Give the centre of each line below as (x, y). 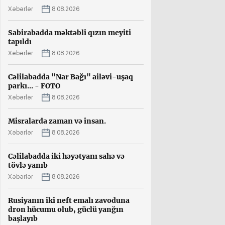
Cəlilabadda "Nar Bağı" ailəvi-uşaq (71, 77)
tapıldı (20, 41)
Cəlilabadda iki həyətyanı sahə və (66, 156)
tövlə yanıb (28, 165)
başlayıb (23, 218)
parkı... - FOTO (34, 86)
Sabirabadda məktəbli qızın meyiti (70, 32)
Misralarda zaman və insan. (57, 121)
